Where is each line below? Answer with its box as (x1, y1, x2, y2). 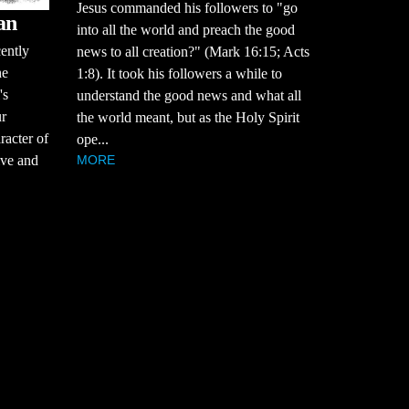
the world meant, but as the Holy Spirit (76, 110, 299, 126)
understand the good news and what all (76, 88, 301, 104)
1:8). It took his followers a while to (76, 66, 282, 82)
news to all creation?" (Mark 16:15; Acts (76, 44, 309, 60)
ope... (76, 131, 109, 148)
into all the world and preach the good (76, 22, 295, 38)
